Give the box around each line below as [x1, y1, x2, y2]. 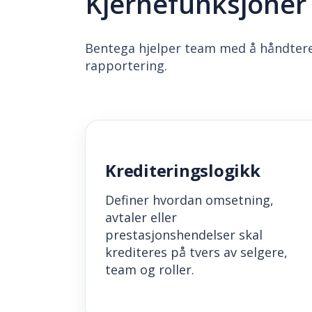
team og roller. [105, 261, 194, 279]
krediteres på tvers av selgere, [105, 244, 288, 261]
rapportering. [85, 56, 167, 74]
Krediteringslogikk [105, 159, 260, 182]
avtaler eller [105, 209, 177, 226]
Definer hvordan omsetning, [105, 192, 274, 209]
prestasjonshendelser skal [105, 226, 263, 244]
